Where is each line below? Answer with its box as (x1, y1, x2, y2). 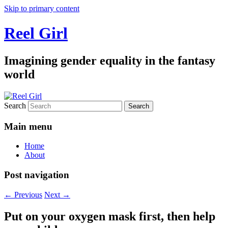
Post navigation (4, 169, 69, 180)
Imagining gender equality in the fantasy (4, 53, 215, 67)
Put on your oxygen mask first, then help (4, 209, 215, 223)
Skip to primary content (4, 4, 79, 13)
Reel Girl (4, 24, 68, 43)
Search (4, 101, 26, 110)
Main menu (4, 121, 52, 132)
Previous (12, 190, 42, 199)
